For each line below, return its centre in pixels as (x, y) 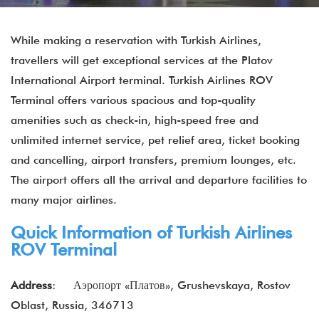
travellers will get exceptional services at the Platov (142, 60)
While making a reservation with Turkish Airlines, (136, 40)
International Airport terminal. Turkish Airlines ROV (142, 80)
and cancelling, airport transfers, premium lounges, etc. (153, 160)
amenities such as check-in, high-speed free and (135, 120)
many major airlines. (67, 200)
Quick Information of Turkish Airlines (151, 232)
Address (31, 285)
